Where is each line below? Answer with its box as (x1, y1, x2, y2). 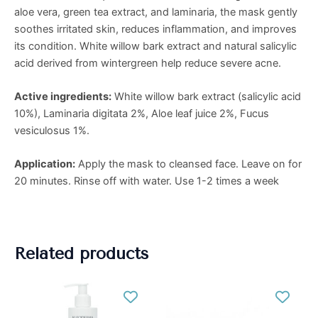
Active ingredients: (14, 89, 111, 103)
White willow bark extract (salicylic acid (111, 89, 301, 103)
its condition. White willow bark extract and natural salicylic (14, 39, 297, 53)
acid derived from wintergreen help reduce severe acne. (14, 56, 281, 70)
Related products (14, 244, 148, 264)
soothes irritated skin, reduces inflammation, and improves (14, 22, 297, 35)
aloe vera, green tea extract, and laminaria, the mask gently (14, 5, 297, 18)
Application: (14, 158, 75, 171)
